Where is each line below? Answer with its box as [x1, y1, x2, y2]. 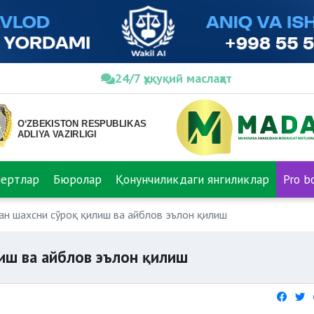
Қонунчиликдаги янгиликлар [116, 171, 269, 187]
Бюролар [53, 171, 102, 187]
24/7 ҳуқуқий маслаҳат [115, 70, 232, 86]
